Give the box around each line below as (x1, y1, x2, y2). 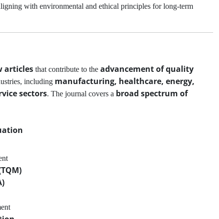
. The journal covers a (47, 89, 116, 98)
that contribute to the (33, 65, 100, 73)
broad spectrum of (116, 88, 188, 99)
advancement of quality (100, 64, 194, 74)
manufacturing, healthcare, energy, (55, 76, 195, 87)
